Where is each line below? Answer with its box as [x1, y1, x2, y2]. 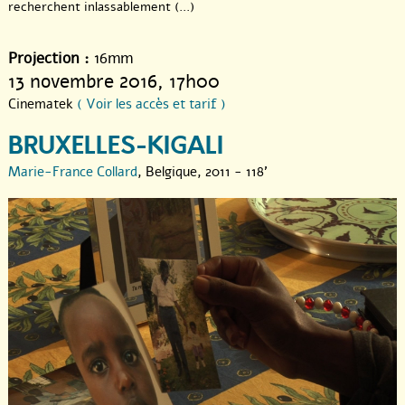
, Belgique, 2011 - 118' [137, 163, 268, 182]
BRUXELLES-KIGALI [8, 129, 223, 164]
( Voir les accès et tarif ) [77, 95, 226, 114]
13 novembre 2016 [8, 69, 157, 95]
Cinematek [8, 95, 77, 114]
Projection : [8, 48, 89, 70]
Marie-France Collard [8, 163, 137, 182]
